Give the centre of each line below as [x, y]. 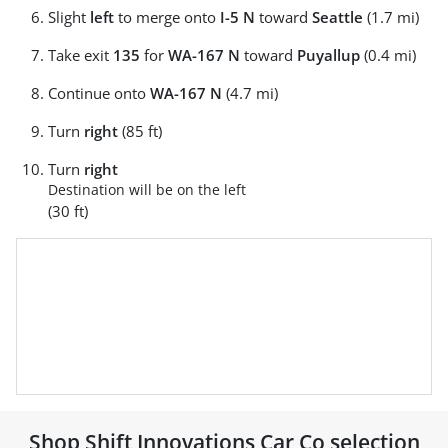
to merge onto [167, 16]
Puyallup [328, 54]
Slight [69, 16]
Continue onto [99, 92]
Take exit [80, 54]
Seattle [337, 16]
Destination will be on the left [147, 189]
